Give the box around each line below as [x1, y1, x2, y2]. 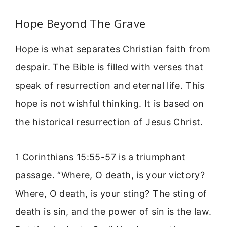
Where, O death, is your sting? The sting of [15, 187, 207, 199]
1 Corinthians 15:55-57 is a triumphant [15, 151, 186, 162]
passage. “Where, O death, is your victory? [15, 169, 205, 180]
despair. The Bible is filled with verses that [15, 62, 204, 73]
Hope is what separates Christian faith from [15, 44, 211, 55]
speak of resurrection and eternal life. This [15, 80, 205, 91]
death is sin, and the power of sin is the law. [15, 206, 212, 217]
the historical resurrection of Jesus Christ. [15, 117, 203, 128]
